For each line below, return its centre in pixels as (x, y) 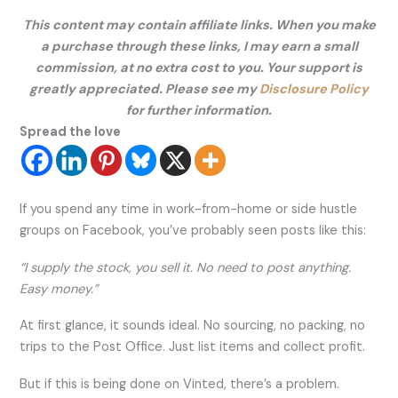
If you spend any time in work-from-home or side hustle (189, 210)
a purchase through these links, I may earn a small (199, 47)
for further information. (199, 111)
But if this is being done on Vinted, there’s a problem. (180, 384)
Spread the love (71, 132)
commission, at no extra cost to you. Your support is (199, 68)
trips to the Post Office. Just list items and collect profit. (193, 347)
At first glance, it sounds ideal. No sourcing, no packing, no (193, 326)
